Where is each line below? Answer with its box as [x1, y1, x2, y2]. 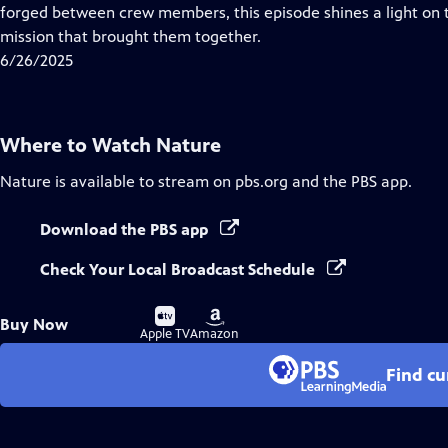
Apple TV [140, 326, 190, 342]
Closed [127, 2, 175, 21]
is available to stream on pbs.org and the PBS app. [51, 172, 412, 191]
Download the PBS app [40, 220, 212, 239]
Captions [127, 26, 190, 45]
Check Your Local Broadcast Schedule [40, 260, 319, 279]
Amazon [190, 326, 239, 342]
